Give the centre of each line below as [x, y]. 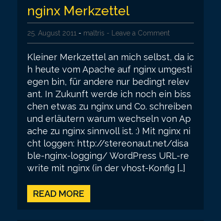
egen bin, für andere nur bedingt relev [108, 81]
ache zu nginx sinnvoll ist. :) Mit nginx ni [109, 131]
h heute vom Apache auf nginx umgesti [110, 69]
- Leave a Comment [138, 33]
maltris [94, 33]
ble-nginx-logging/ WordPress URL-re [108, 155]
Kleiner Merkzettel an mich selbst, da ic [110, 57]
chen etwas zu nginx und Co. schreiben [110, 106]
